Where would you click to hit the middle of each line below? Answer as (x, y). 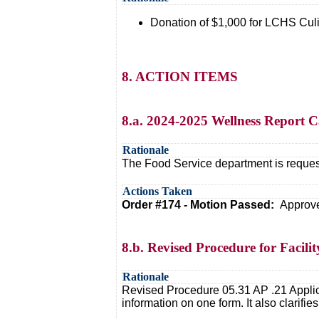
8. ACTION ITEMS (180, 77)
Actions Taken (157, 191)
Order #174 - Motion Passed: (201, 205)
